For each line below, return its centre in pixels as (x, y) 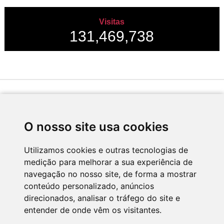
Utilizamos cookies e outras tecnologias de (106, 150)
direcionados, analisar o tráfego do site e (102, 198)
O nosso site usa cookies (96, 127)
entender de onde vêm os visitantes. (93, 210)
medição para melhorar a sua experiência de (108, 162)
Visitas (112, 22)
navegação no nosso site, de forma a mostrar (110, 174)
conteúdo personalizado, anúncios (89, 186)
